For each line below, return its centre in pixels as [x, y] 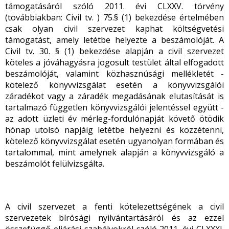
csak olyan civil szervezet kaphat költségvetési [114, 29]
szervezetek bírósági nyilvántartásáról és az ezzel [114, 218]
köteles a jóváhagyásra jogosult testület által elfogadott [114, 62]
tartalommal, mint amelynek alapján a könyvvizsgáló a [114, 152]
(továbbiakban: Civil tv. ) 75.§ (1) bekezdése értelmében [114, 17]
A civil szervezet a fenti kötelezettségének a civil [114, 207]
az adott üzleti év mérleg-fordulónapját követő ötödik [114, 119]
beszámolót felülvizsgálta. [55, 164]
